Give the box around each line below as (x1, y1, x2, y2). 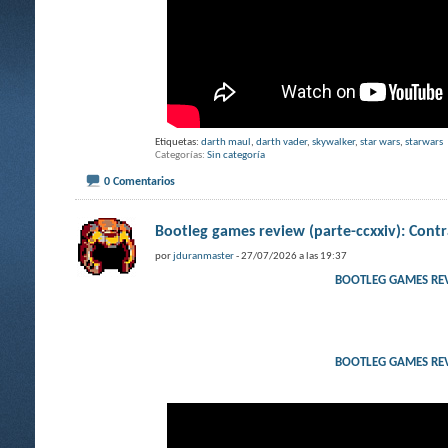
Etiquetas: (155, 137, 201, 148)
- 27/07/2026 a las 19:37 (234, 250, 347, 262)
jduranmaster (173, 250, 234, 262)
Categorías (155, 150, 202, 161)
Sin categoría (207, 150, 265, 161)
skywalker (312, 137, 355, 148)
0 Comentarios (104, 175, 175, 188)
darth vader (256, 137, 307, 148)
